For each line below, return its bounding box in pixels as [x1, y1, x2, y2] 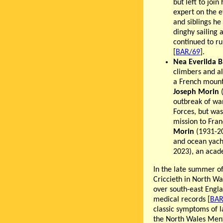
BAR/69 [176, 48, 200, 56]
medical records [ [153, 195, 210, 204]
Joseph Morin [173, 88, 219, 96]
